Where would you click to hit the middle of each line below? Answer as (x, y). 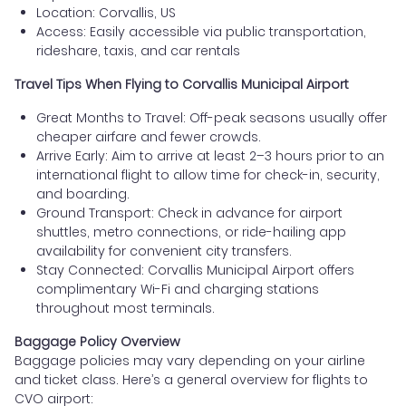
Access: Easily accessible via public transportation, (201, 32)
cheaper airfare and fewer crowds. (149, 137)
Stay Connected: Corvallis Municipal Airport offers (195, 271)
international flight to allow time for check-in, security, (208, 175)
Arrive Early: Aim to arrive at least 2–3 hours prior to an (210, 156)
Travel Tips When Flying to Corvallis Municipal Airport (182, 85)
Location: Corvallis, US (106, 13)
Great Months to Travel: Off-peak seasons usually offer (212, 118)
